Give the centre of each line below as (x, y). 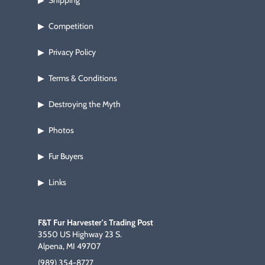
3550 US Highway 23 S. (80, 234)
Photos (61, 130)
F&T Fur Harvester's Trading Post (96, 222)
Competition (71, 26)
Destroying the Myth (85, 104)
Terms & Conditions (83, 78)
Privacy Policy (72, 52)
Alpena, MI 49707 (69, 246)
